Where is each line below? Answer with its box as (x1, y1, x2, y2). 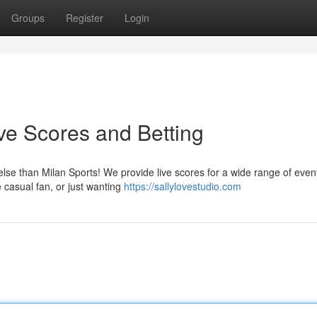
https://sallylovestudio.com (124, 179, 241, 193)
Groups (11, 11, 45, 25)
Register (66, 11, 103, 25)
